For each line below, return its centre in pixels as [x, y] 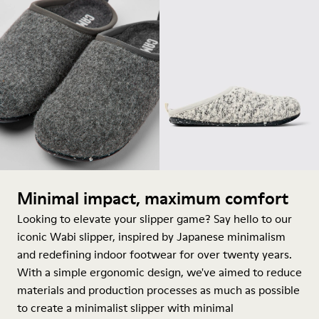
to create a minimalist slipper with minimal [125, 308]
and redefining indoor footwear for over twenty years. [155, 254]
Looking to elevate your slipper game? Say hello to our [155, 219]
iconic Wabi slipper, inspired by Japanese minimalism [151, 236]
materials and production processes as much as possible [158, 290]
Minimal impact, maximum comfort [153, 198]
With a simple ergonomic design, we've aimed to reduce [159, 272]
